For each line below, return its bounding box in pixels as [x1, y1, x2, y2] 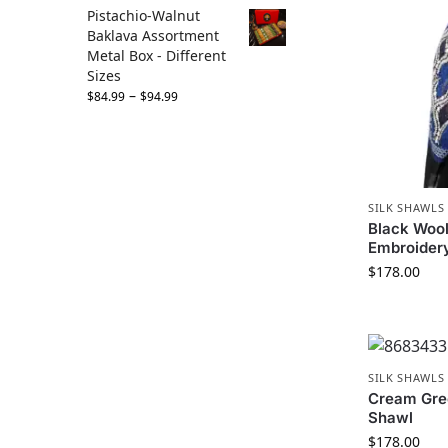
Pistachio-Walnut [87, 6, 200, 26]
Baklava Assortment [87, 26, 219, 46]
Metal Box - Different [87, 46, 226, 66]
